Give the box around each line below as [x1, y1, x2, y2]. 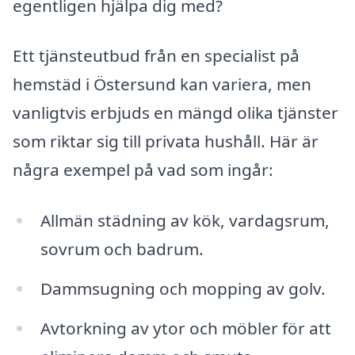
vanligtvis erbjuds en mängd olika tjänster [13, 101, 338, 124]
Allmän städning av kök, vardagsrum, [40, 209, 330, 232]
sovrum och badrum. [40, 238, 204, 261]
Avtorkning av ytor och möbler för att [40, 316, 331, 339]
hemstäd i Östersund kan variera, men [13, 73, 311, 96]
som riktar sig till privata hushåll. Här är [13, 130, 319, 153]
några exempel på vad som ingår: [13, 158, 273, 181]
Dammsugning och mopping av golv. [40, 277, 326, 300]
